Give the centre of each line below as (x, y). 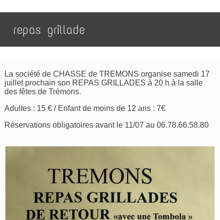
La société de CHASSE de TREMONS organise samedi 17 (107, 74)
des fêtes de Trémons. (43, 92)
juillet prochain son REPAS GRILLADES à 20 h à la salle (104, 83)
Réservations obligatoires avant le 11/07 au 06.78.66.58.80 (107, 125)
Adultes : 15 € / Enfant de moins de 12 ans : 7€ (85, 108)
